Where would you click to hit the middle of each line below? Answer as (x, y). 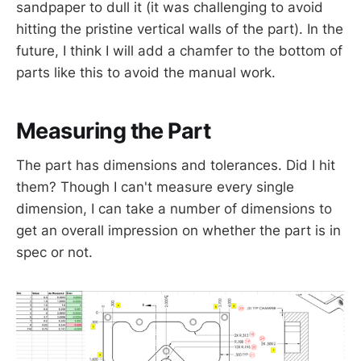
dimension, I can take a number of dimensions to (174, 209)
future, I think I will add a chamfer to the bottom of (179, 50)
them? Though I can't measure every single (155, 187)
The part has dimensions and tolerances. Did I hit (176, 166)
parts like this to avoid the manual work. (146, 72)
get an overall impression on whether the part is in (178, 231)
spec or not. (54, 253)
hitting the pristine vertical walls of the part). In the (180, 29)
